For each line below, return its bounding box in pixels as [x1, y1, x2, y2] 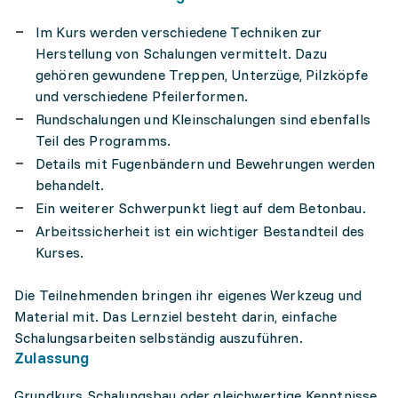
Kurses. [36, 243, 84, 261]
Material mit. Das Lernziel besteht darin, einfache [14, 307, 338, 325]
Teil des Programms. [36, 131, 171, 149]
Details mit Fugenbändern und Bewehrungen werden [36, 155, 376, 172]
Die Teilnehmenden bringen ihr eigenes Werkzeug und [14, 286, 362, 304]
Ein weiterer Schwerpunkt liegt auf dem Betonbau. [36, 199, 366, 217]
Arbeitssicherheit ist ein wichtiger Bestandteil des [36, 222, 365, 240]
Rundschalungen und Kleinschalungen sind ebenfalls [36, 110, 370, 128]
